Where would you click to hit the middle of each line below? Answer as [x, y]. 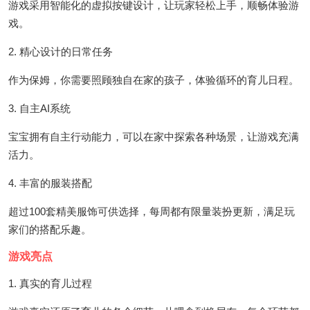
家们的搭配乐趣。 [50, 229]
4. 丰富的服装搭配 [50, 183]
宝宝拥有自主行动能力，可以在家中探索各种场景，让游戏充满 [154, 136]
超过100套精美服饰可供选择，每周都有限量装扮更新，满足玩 [152, 211]
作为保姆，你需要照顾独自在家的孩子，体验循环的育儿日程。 [154, 80]
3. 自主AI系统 [39, 108]
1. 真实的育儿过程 [50, 283]
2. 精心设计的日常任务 [61, 51]
